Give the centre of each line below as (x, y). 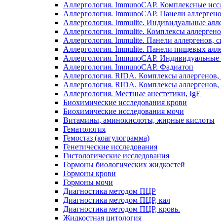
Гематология (84, 129)
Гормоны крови (90, 173)
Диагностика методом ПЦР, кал (117, 200)
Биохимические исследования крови (125, 102)
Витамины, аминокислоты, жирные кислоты (139, 120)
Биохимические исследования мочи (124, 111)
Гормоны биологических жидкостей (124, 164)
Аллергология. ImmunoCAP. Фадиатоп (128, 67)
